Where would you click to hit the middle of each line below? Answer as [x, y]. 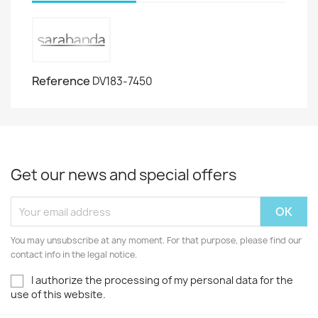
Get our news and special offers [124, 175]
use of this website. [58, 295]
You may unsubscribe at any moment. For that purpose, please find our [156, 240]
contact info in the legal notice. [74, 254]
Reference [61, 81]
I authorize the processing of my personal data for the [162, 280]
